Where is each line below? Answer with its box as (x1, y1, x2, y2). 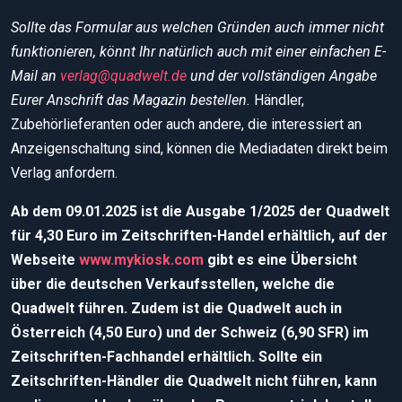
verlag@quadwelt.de (60, 66, 187, 84)
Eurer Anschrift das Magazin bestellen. (11, 91, 254, 109)
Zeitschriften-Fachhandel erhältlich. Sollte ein (11, 347, 322, 365)
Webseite (11, 250, 79, 268)
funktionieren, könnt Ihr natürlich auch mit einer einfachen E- (11, 42, 386, 60)
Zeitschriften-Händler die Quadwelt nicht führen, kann (11, 371, 377, 389)
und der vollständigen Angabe (187, 66, 377, 84)
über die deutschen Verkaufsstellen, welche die (11, 275, 335, 293)
